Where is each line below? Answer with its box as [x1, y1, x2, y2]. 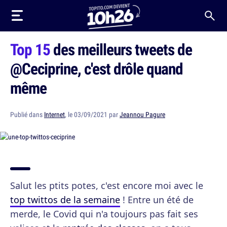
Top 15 [10, 39, 50, 60]
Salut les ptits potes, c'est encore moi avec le [10, 179, 203, 192]
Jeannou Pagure [120, 110, 165, 119]
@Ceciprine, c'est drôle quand [10, 58, 183, 79]
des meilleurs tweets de [50, 39, 192, 60]
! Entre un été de [120, 194, 194, 206]
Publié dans [10, 110, 44, 119]
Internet [44, 110, 65, 119]
